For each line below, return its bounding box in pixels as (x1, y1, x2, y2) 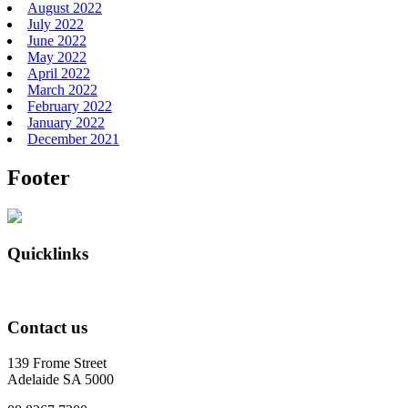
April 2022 (27, 66, 90, 82)
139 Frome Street (7, 355, 107, 371)
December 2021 (27, 131, 119, 148)
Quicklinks (7, 243, 88, 263)
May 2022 (27, 49, 87, 66)
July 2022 (27, 16, 84, 33)
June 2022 (27, 33, 87, 49)
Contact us (7, 318, 87, 338)
